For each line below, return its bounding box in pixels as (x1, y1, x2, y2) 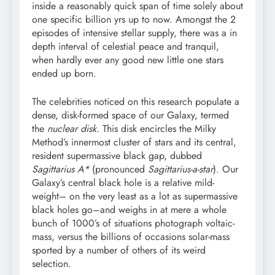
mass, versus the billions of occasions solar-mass (32, 229, 230, 244)
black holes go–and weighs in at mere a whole (32, 202, 227, 217)
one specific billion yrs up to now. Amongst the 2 (32, 12, 236, 26)
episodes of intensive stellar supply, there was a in (32, 25, 237, 40)
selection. (32, 256, 71, 271)
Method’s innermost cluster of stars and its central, (32, 134, 236, 149)
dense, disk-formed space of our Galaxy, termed (32, 107, 229, 122)
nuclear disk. (47, 121, 99, 136)
